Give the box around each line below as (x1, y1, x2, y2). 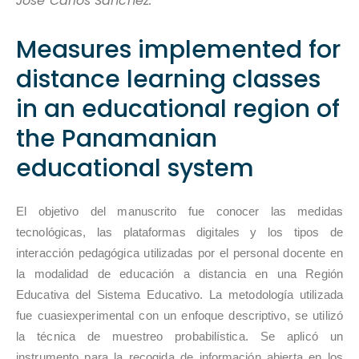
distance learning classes (16, 62, 321, 96)
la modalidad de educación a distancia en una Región (16, 267, 343, 280)
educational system (16, 151, 254, 185)
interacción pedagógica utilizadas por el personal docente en (16, 246, 343, 260)
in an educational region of (16, 91, 340, 126)
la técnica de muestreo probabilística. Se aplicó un (16, 329, 343, 343)
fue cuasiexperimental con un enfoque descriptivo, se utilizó (16, 309, 343, 322)
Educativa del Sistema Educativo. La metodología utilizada (16, 288, 343, 301)
